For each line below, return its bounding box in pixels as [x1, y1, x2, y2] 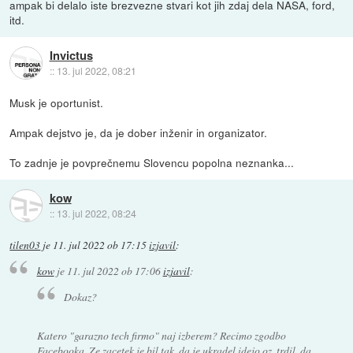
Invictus [49, 46, 93, 64]
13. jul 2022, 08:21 [56, 63, 136, 77]
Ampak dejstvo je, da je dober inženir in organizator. [9, 124, 268, 140]
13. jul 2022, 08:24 [56, 206, 136, 220]
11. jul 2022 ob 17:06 [66, 263, 161, 279]
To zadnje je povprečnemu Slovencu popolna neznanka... [9, 154, 295, 170]
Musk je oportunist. [9, 94, 104, 110]
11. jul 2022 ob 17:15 [53, 237, 147, 252]
